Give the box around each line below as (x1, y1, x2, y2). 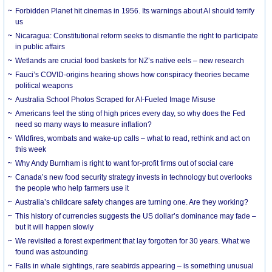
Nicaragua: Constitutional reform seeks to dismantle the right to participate (15, 31, 259, 40)
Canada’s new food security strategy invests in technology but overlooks (15, 172, 253, 182)
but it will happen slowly (15, 222, 94, 231)
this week (15, 144, 47, 154)
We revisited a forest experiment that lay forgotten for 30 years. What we (15, 236, 251, 245)
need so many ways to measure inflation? (15, 120, 152, 129)
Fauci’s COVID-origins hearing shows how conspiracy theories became (15, 70, 250, 79)
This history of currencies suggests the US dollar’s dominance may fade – (15, 211, 257, 220)
